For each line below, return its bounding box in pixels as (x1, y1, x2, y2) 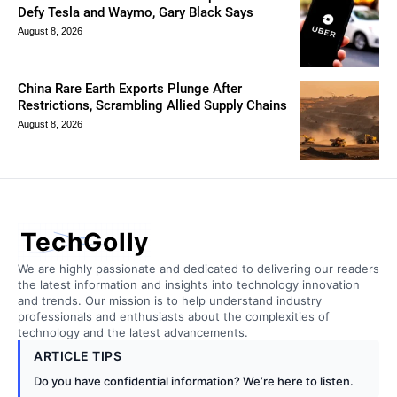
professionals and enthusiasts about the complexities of (18, 309, 330, 324)
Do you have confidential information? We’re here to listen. (34, 374, 354, 389)
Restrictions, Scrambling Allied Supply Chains (18, 97, 287, 113)
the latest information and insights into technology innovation (18, 277, 360, 292)
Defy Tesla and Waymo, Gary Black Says (18, 4, 253, 20)
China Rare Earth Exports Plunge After (18, 80, 242, 97)
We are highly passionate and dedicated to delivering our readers (18, 261, 379, 276)
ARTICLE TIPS (34, 348, 121, 364)
